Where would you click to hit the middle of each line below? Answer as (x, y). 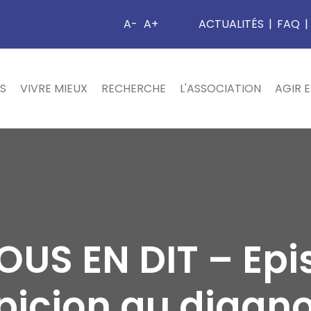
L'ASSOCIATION (220, 89)
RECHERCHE (134, 89)
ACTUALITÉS (231, 24)
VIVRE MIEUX (54, 89)
